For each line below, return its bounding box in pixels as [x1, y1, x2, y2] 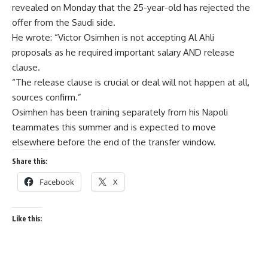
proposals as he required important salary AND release [12, 47, 234, 58]
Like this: [12, 214, 42, 223]
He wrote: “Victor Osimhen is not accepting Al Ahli [12, 32, 214, 43]
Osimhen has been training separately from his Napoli [12, 106, 228, 118]
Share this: [12, 157, 47, 166]
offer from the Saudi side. [12, 17, 115, 28]
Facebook [39, 176, 74, 187]
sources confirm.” [12, 92, 81, 103]
